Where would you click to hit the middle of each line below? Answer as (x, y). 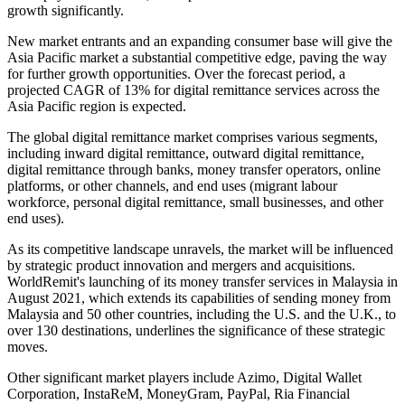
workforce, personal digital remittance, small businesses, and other (195, 202)
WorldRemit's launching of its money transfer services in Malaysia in (202, 282)
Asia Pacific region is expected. (97, 107)
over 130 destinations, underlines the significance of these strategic (196, 331)
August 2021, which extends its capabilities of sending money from (199, 298)
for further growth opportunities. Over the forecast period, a (176, 74)
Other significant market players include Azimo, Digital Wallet (184, 378)
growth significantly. (66, 11)
